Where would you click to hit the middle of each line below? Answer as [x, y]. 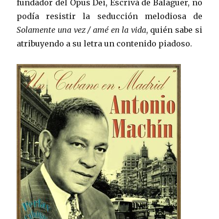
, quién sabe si [174, 30]
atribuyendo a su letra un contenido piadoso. [105, 43]
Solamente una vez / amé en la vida [81, 30]
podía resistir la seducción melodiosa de [109, 16]
